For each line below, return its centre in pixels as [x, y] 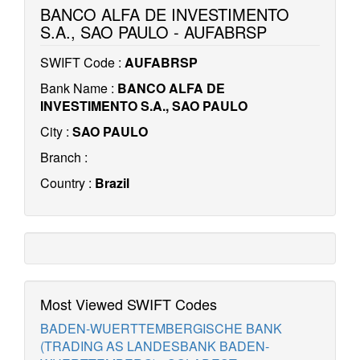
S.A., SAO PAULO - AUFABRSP [153, 32]
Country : [67, 183]
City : [56, 131]
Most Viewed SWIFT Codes [129, 304]
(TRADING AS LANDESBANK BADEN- [155, 346]
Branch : [64, 157]
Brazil [112, 183]
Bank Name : [79, 88]
